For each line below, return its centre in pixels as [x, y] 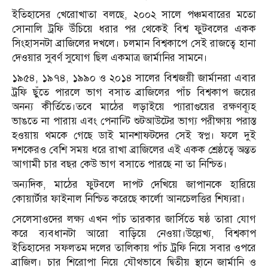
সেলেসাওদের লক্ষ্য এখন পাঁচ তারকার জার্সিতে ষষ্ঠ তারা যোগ [134, 220]
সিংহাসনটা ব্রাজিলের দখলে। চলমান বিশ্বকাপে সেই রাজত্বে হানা [134, 44]
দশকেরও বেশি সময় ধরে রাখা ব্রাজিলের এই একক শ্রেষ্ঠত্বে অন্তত [134, 150]
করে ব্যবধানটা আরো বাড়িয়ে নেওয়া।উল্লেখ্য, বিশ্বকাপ [134, 234]
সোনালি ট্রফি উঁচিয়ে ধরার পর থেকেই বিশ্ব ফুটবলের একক [134, 29]
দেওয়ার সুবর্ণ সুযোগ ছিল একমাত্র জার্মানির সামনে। [110, 58]
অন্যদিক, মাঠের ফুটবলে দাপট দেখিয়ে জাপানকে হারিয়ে [134, 185]
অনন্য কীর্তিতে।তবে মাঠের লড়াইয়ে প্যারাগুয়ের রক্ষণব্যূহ [134, 107]
